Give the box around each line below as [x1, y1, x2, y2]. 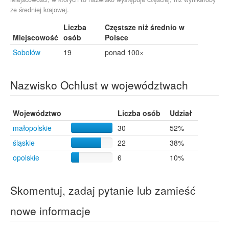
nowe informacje [10, 203, 90, 218]
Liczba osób [118, 108, 161, 118]
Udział [170, 108, 192, 118]
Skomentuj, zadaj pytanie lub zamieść [10, 182, 196, 198]
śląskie [13, 138, 35, 148]
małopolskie [13, 123, 52, 133]
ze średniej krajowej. [10, 5, 69, 14]
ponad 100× [105, 47, 144, 57]
